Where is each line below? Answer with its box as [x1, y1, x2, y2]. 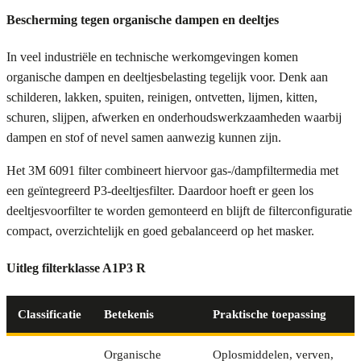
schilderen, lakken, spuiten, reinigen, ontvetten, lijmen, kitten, [6, 90, 317, 105]
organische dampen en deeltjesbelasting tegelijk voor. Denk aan [6, 70, 328, 85]
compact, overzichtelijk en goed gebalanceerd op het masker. [6, 224, 314, 239]
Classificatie [18, 307, 81, 321]
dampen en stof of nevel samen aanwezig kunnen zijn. [6, 131, 281, 145]
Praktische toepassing [213, 307, 326, 321]
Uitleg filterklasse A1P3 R [6, 261, 146, 276]
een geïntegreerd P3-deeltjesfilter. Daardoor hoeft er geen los [6, 184, 313, 198]
